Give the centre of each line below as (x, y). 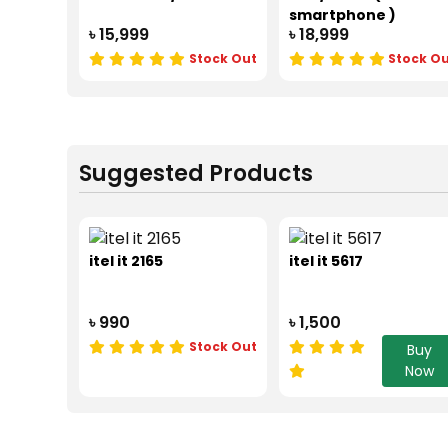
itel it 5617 (325, 261)
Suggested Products (196, 173)
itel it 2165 (126, 261)
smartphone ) (342, 14)
